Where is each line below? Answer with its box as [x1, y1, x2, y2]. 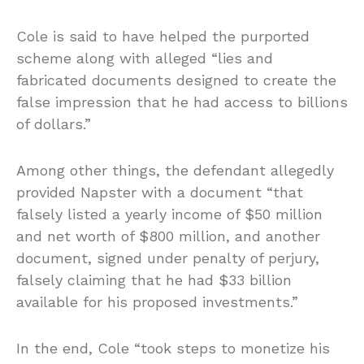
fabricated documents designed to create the [16, 71, 336, 89]
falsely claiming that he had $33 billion [16, 271, 292, 288]
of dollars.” [16, 115, 91, 132]
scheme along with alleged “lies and [16, 49, 273, 67]
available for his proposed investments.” [16, 292, 298, 310]
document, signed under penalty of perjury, [16, 249, 319, 266]
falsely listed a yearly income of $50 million [16, 205, 323, 223]
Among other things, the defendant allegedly [16, 161, 334, 179]
